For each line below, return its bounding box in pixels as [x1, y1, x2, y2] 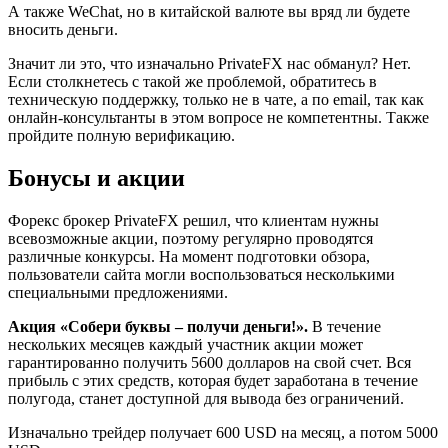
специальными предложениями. [8, 283, 228, 301]
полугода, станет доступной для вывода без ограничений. [8, 389, 404, 407]
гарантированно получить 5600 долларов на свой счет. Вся [8, 353, 411, 371]
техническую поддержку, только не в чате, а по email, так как [8, 90, 424, 108]
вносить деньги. [8, 20, 118, 38]
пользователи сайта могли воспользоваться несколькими [8, 265, 395, 283]
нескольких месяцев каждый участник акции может [8, 335, 363, 353]
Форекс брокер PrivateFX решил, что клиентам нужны [8, 211, 379, 229]
